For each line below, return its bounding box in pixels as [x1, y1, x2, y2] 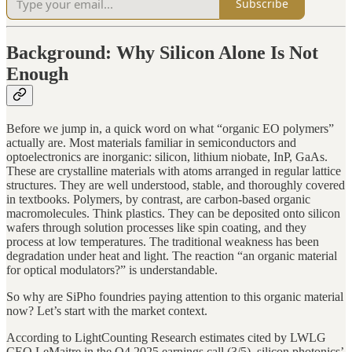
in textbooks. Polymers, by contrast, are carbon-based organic [6, 192, 310, 207]
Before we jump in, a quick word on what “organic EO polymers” [6, 122, 334, 136]
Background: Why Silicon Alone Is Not [6, 42, 318, 64]
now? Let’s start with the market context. [6, 304, 207, 318]
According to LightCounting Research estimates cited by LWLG [6, 331, 326, 345]
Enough [6, 64, 68, 85]
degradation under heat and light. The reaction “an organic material [6, 249, 337, 263]
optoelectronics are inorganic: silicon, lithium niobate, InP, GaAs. [6, 150, 328, 164]
